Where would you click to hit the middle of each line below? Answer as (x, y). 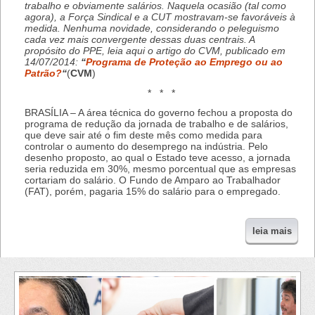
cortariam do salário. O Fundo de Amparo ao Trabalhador (153, 180)
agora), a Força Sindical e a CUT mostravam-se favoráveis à (160, 17)
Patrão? (43, 73)
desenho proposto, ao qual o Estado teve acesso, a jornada (157, 158)
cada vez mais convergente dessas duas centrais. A (140, 40)
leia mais (272, 231)
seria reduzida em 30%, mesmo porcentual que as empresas (160, 169)
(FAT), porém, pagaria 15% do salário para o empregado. (153, 192)
